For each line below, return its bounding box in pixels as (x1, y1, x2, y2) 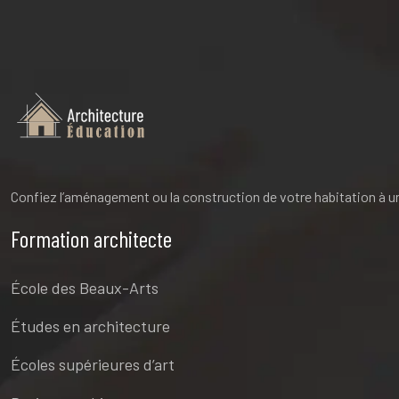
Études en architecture (11, 315, 170, 336)
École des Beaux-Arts (11, 277, 159, 297)
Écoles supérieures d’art (11, 354, 175, 374)
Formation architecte (11, 224, 172, 252)
